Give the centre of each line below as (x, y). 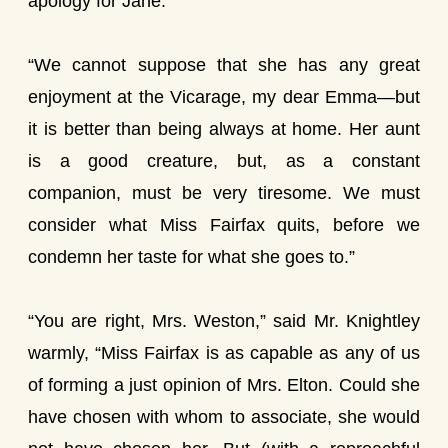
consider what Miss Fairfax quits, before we (224, 225)
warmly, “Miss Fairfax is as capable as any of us (224, 353)
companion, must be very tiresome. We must (224, 193)
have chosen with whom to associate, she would (224, 417)
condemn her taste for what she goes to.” (191, 257)
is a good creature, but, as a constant (224, 161)
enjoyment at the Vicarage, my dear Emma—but (224, 97)
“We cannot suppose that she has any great (224, 65)
